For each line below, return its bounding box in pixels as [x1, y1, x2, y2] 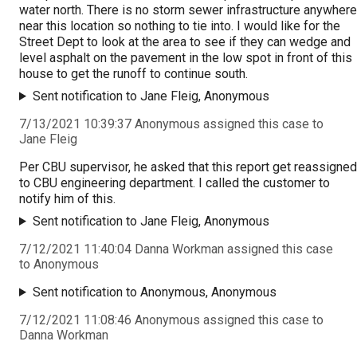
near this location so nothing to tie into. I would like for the [19, 18, 340, 33]
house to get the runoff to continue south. [19, 65, 248, 81]
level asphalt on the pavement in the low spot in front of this [19, 49, 352, 65]
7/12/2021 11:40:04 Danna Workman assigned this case [19, 241, 333, 257]
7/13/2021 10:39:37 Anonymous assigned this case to [19, 116, 324, 131]
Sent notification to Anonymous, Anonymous [32, 284, 277, 300]
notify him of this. [19, 190, 116, 206]
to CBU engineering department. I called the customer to [19, 175, 330, 190]
